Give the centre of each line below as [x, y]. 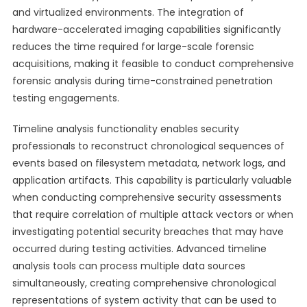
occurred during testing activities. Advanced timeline [139, 249]
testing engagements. [65, 98]
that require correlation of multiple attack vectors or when [152, 214]
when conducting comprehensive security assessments [147, 197]
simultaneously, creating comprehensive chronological [144, 283]
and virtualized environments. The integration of [128, 12]
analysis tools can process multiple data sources [128, 266]
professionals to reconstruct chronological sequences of [148, 146]
